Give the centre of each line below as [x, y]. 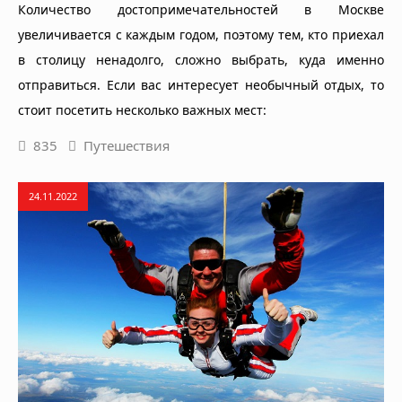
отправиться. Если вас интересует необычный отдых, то [201, 84]
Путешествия [127, 145]
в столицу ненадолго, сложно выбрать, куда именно [201, 59]
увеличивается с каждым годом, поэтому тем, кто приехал [201, 34]
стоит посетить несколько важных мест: [142, 109]
